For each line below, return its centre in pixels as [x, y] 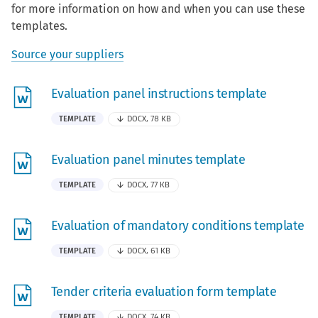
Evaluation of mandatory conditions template [178, 225]
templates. [39, 26]
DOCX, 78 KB [149, 119]
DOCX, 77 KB [149, 185]
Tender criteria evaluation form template [164, 292]
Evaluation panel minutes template [148, 159]
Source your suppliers [67, 54]
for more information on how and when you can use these [158, 9]
